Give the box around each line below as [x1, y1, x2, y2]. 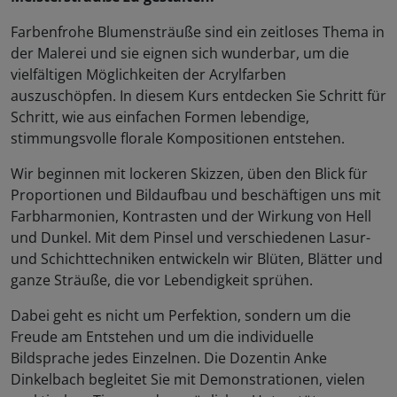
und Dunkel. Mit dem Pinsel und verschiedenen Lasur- [11, 228, 370, 248]
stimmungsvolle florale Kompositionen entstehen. [11, 128, 345, 149]
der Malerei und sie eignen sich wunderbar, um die [11, 43, 349, 64]
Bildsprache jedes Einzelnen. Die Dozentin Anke [11, 348, 327, 369]
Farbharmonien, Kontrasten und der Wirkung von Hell [11, 206, 371, 227]
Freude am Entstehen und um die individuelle [11, 327, 314, 347]
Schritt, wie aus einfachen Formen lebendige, [11, 107, 309, 128]
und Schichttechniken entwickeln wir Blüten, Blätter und [11, 249, 383, 269]
